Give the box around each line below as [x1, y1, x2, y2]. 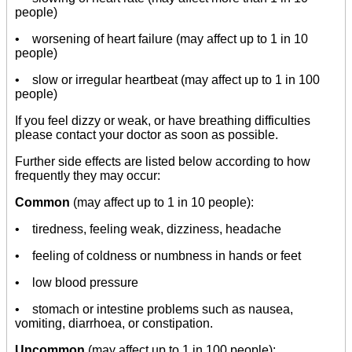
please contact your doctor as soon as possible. [15, 128, 278, 142]
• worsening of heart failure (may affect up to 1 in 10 [15, 32, 308, 46]
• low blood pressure [15, 276, 138, 290]
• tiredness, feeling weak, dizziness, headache [15, 222, 281, 236]
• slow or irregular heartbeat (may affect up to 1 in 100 [15, 73, 320, 87]
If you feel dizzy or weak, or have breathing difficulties [15, 114, 310, 128]
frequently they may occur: [15, 169, 160, 183]
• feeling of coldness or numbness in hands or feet [15, 249, 301, 263]
